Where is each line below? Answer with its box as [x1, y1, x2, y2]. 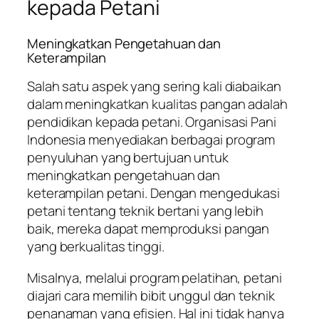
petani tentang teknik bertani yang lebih [27, 202, 263, 221]
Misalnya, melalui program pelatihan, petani [27, 268, 282, 287]
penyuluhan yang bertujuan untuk [27, 148, 229, 167]
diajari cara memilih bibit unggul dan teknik [27, 286, 275, 305]
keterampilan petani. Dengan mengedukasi [27, 184, 281, 203]
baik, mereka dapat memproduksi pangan [27, 219, 270, 239]
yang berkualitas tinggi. [27, 237, 164, 256]
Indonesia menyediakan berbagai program [27, 130, 276, 150]
